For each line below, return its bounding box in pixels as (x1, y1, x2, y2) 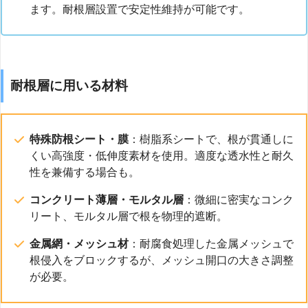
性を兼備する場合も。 (30, 166, 140, 179)
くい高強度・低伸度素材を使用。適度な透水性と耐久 (30, 150, 294, 162)
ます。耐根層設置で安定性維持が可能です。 (30, 3, 250, 15)
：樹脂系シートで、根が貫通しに (129, 133, 294, 146)
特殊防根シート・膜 (30, 133, 129, 146)
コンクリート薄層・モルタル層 (30, 194, 184, 206)
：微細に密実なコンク (184, 194, 294, 206)
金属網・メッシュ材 (30, 238, 129, 250)
